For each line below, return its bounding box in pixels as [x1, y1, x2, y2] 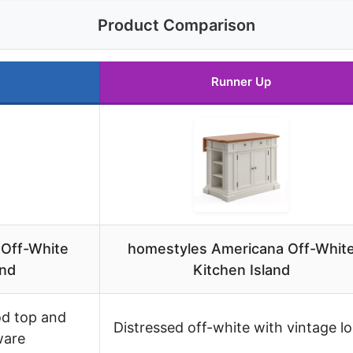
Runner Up [211, 74, 271, 90]
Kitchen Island [192, 262, 290, 279]
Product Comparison [98, 16, 255, 35]
